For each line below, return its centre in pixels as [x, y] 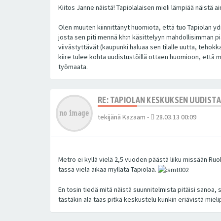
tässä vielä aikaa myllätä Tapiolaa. [108, 169]
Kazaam [134, 117]
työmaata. [73, 66]
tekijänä [110, 117]
